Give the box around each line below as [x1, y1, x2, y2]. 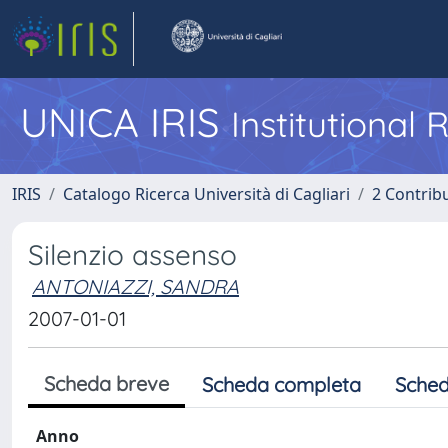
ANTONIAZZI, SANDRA [32, 274, 239, 299]
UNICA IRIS [20, 97, 231, 147]
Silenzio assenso [28, 237, 237, 272]
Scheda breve [44, 371, 169, 396]
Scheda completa [202, 372, 361, 397]
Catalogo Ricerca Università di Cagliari [63, 183, 350, 205]
